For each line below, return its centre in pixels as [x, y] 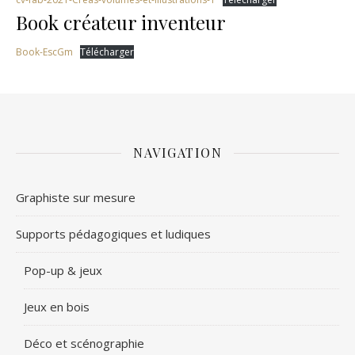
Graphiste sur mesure [76, 197]
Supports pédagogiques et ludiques [113, 234]
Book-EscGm [44, 52]
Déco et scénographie [84, 343]
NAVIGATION [177, 153]
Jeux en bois [57, 307]
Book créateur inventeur [121, 22]
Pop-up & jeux [63, 270]
